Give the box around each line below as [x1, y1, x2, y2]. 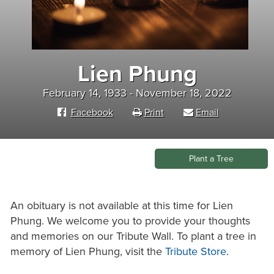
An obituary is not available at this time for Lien [10, 198, 233, 212]
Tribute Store [165, 244, 226, 258]
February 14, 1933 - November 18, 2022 [42, 86, 232, 100]
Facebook [70, 106, 113, 119]
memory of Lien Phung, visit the [10, 244, 165, 258]
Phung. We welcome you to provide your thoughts [10, 213, 250, 228]
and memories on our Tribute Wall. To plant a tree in [10, 229, 256, 243]
